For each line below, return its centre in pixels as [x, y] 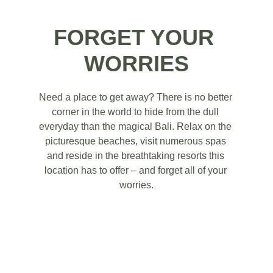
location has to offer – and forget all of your [136, 170]
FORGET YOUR [136, 37]
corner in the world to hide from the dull [136, 112]
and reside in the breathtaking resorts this [136, 156]
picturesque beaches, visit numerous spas [136, 141]
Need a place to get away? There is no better [136, 97]
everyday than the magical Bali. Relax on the [136, 126]
